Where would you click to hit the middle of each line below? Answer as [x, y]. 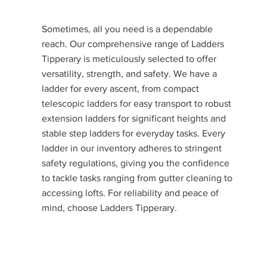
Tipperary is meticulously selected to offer [129, 59]
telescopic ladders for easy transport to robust [137, 103]
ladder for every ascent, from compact [121, 89]
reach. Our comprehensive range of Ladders [133, 44]
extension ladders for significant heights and [134, 118]
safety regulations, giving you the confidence [136, 163]
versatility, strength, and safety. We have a [130, 74]
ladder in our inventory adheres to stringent [132, 148]
